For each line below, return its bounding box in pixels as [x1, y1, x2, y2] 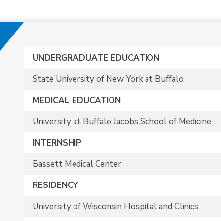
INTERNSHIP [33, 137, 81, 148]
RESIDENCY [33, 180, 78, 191]
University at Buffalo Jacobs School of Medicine [33, 116, 211, 127]
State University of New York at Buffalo [33, 74, 184, 85]
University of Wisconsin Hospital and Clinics [33, 201, 198, 212]
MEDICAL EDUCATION [33, 95, 121, 106]
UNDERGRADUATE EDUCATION [33, 52, 159, 64]
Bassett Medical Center [33, 158, 121, 170]
